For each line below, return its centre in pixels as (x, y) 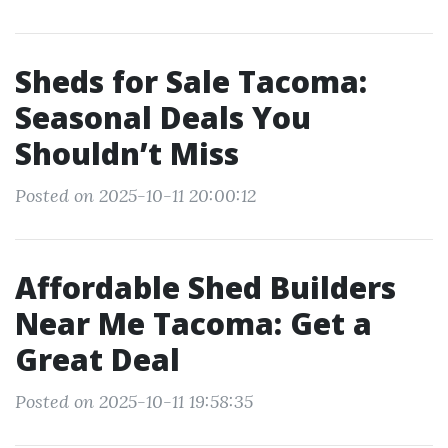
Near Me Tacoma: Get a (193, 323)
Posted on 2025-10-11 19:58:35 (134, 401)
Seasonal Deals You (163, 117)
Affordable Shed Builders (205, 287)
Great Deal (97, 359)
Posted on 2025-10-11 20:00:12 (135, 195)
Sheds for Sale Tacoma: (191, 81)
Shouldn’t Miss (127, 153)
